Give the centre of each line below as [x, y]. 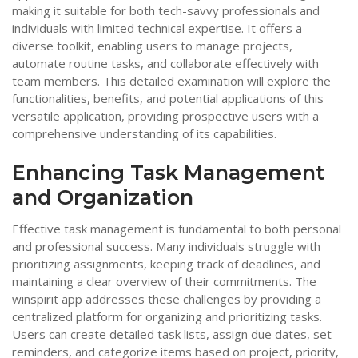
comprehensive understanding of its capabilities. [144, 134]
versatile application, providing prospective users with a [165, 116]
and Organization [103, 197]
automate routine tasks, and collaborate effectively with [165, 64]
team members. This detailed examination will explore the [171, 81]
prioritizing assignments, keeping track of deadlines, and [166, 264]
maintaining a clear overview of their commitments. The [164, 282]
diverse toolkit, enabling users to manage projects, [152, 46]
